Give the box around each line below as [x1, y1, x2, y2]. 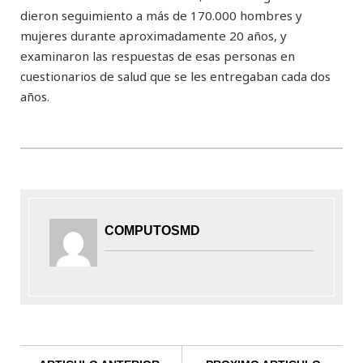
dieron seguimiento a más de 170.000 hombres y [20, 6, 302, 23]
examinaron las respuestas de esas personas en [20, 47, 295, 64]
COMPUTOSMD [105, 223, 201, 237]
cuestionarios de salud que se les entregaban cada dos [20, 67, 331, 84]
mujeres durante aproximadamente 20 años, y [20, 27, 287, 44]
